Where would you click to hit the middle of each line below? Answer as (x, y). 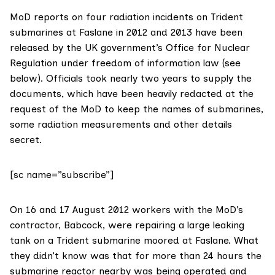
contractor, (37, 225)
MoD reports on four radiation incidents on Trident (126, 17)
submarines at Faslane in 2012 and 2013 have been (126, 33)
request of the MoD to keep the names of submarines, (137, 109)
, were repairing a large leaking (173, 225)
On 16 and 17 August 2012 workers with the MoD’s (126, 210)
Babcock (83, 225)
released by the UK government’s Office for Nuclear (130, 48)
